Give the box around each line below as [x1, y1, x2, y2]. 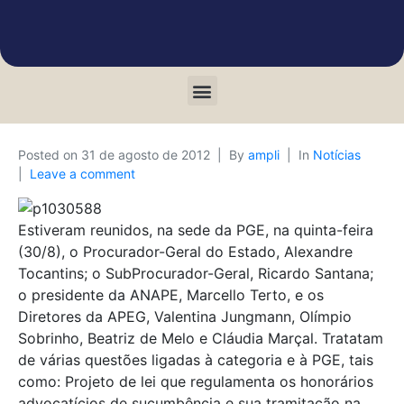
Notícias [313, 147, 361, 162]
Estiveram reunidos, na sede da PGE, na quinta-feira [18, 221, 373, 239]
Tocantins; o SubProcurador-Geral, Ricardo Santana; [18, 264, 373, 282]
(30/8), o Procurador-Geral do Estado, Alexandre [18, 243, 353, 261]
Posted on [18, 147, 81, 162]
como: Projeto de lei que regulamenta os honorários [18, 372, 373, 390]
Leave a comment [30, 166, 135, 181]
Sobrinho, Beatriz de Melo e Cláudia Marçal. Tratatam [18, 329, 383, 347]
